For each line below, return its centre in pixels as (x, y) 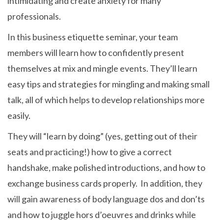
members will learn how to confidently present (96, 53)
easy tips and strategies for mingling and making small (109, 84)
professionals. (34, 16)
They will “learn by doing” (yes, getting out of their (102, 136)
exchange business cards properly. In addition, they (105, 183)
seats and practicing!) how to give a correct (90, 152)
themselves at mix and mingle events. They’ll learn (102, 68)
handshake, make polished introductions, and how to (106, 167)
